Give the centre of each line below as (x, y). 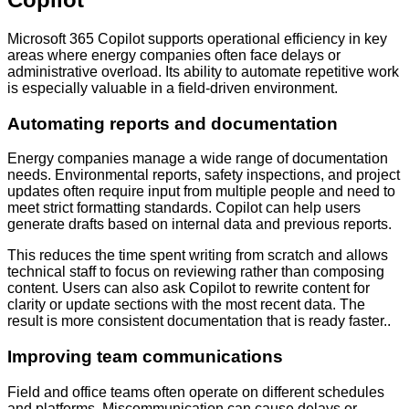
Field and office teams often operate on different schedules (196, 392)
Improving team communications (145, 357)
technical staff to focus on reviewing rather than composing (196, 272)
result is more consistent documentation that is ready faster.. (199, 321)
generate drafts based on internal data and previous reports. (199, 225)
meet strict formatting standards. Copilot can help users (184, 208)
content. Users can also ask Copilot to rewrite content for (189, 288)
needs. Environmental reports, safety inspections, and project (204, 175)
